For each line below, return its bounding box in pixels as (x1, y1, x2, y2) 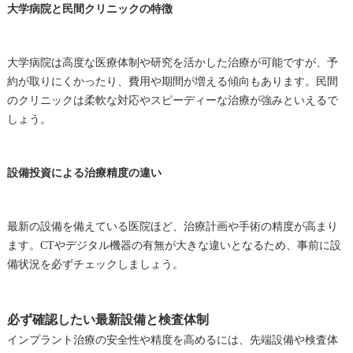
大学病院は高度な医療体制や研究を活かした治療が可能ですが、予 (6, 56, 338, 69)
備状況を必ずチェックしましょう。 (6, 258, 184, 270)
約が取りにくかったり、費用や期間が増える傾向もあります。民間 (6, 75, 338, 87)
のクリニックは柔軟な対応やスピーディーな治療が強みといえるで (6, 94, 338, 106)
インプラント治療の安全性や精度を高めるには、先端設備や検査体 (6, 333, 338, 346)
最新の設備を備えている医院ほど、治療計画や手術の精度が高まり (6, 220, 338, 232)
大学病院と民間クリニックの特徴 (6, 2, 173, 15)
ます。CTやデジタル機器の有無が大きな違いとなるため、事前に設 (6, 239, 341, 251)
